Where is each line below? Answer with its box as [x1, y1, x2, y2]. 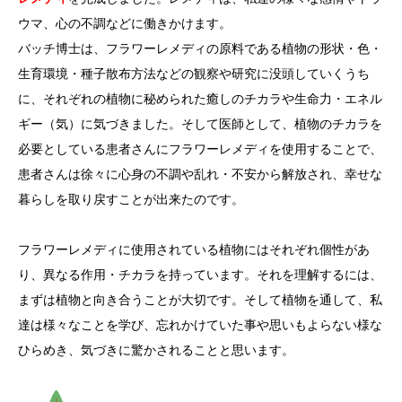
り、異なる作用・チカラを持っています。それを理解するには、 [18, 265, 382, 283]
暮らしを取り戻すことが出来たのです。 [18, 189, 244, 207]
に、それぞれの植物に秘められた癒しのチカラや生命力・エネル [18, 89, 382, 107]
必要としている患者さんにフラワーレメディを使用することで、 [18, 139, 382, 157]
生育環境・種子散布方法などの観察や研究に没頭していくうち [18, 64, 370, 82]
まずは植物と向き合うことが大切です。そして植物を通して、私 [18, 290, 382, 308]
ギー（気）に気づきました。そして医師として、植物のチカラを [18, 114, 382, 132]
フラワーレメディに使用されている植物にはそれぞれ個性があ [18, 240, 370, 258]
